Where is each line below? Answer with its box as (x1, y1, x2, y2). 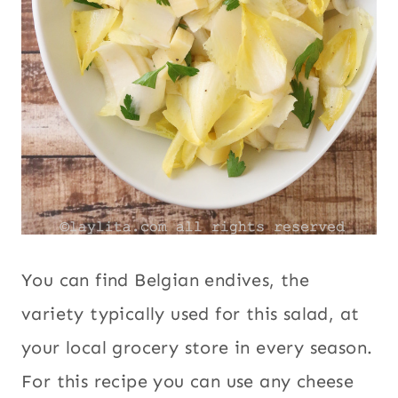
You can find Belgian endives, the (21, 269, 310, 291)
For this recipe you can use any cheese (21, 370, 354, 393)
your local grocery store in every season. (21, 337, 373, 359)
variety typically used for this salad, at (21, 303, 360, 325)
